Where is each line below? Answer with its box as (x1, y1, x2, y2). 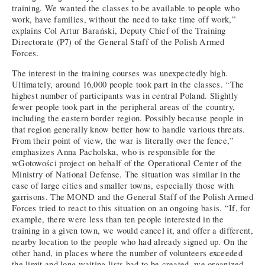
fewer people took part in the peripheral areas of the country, (12, 101, 235, 112)
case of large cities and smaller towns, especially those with (12, 179, 234, 191)
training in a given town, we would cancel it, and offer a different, (12, 224, 253, 236)
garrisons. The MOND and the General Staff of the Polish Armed (12, 190, 253, 202)
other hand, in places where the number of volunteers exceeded (12, 247, 243, 258)
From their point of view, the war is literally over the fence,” (12, 134, 234, 146)
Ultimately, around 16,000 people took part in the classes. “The (12, 78, 244, 90)
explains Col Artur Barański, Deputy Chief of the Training (12, 25, 226, 37)
